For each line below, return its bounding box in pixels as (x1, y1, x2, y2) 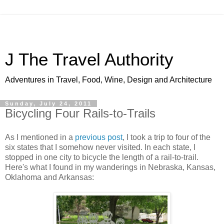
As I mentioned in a (5, 132, 75, 141)
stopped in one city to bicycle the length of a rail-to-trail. (5, 152, 198, 161)
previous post (75, 132, 122, 141)
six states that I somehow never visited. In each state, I (5, 142, 195, 151)
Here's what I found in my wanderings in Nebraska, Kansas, (5, 162, 215, 171)
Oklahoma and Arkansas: (5, 172, 94, 181)
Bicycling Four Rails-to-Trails (5, 106, 155, 120)
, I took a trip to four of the (122, 132, 210, 141)
